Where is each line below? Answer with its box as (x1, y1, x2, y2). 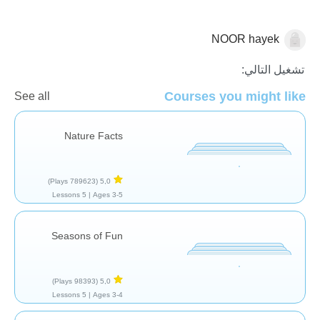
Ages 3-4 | (93, 290, 123, 299)
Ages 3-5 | (93, 190, 123, 199)
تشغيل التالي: (241, 63, 304, 76)
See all (14, 89, 50, 102)
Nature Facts (64, 129, 123, 141)
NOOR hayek (211, 32, 279, 45)
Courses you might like (164, 89, 306, 104)
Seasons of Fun (51, 229, 123, 241)
